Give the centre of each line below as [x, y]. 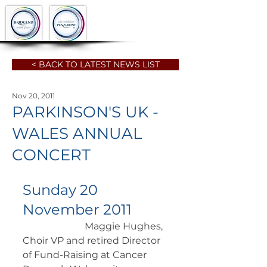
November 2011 [77, 210]
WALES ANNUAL [77, 134]
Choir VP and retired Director [93, 241]
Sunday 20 [62, 190]
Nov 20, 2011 [33, 96]
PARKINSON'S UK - [85, 112]
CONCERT [51, 155]
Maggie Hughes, [46, 226]
